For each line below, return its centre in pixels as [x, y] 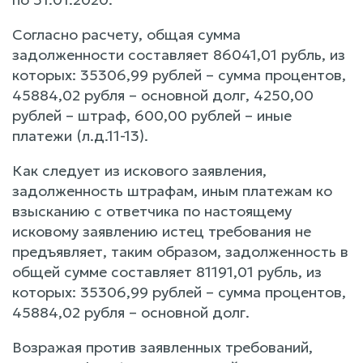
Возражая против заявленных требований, [162, 347]
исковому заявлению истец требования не [162, 231]
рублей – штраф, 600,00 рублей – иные [152, 115]
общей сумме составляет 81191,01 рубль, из [167, 271]
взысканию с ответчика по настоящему [152, 211]
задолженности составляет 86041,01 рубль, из [179, 54]
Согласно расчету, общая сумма [126, 34]
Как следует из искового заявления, [139, 170]
